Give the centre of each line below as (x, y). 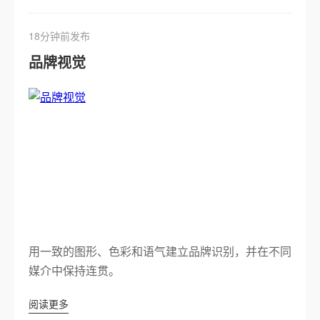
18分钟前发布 (59, 36)
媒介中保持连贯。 (74, 270)
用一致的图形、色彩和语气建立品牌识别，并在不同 (160, 251)
